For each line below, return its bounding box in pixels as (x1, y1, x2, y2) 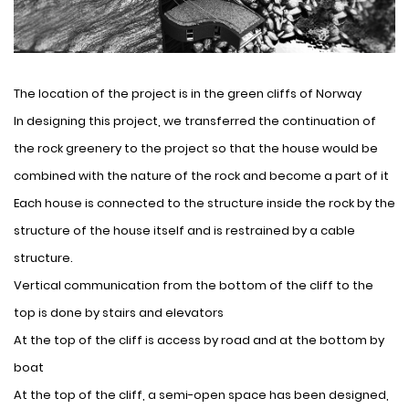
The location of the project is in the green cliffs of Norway (14, 84, 362, 102)
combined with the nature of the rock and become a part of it (14, 166, 389, 184)
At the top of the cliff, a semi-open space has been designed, (14, 385, 389, 404)
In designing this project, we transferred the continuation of (14, 111, 376, 130)
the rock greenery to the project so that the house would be (14, 139, 378, 157)
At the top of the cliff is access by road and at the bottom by (14, 330, 384, 349)
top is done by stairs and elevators (14, 303, 224, 321)
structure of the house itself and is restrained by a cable (14, 221, 355, 239)
